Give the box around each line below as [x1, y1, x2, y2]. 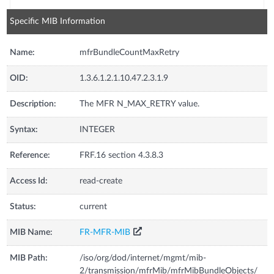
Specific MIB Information [10, 17, 106, 26]
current [80, 202, 108, 211]
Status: [10, 202, 37, 211]
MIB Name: [10, 228, 53, 237]
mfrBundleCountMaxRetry [80, 48, 180, 57]
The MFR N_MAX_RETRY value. [80, 99, 200, 108]
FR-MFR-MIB [80, 228, 131, 237]
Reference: [10, 150, 51, 160]
